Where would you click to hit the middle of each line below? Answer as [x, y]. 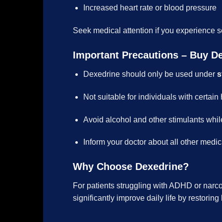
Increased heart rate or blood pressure [150, 8]
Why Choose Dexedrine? [131, 167]
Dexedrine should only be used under [150, 74]
